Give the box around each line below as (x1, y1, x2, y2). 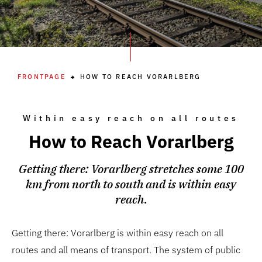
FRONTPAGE (18, 73, 66, 81)
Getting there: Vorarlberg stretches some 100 (18, 161, 244, 177)
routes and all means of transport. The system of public (12, 244, 240, 256)
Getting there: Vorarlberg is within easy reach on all (12, 227, 223, 239)
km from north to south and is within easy (26, 176, 236, 192)
